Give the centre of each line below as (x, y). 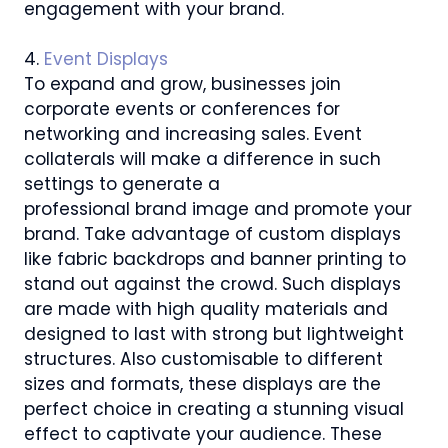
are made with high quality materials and (206, 309)
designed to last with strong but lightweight (214, 334)
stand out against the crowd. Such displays (212, 284)
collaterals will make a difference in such (202, 159)
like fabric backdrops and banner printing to (215, 259)
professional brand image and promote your (218, 209)
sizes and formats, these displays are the (202, 384)
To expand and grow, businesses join (182, 84)
